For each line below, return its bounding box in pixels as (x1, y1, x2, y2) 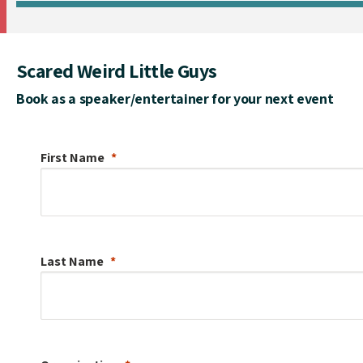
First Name (41, 148, 105, 166)
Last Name (41, 252, 104, 270)
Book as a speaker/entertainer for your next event (16, 88, 334, 108)
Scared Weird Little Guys (16, 57, 217, 83)
